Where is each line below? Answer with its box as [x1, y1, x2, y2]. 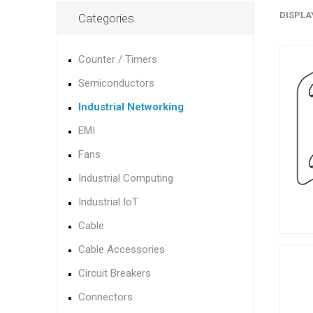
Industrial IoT [78, 196, 138, 208]
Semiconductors [78, 77, 154, 89]
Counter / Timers [78, 53, 157, 66]
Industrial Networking [78, 101, 184, 113]
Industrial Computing [78, 172, 173, 184]
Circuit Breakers [78, 267, 151, 279]
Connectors [78, 291, 133, 303]
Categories [78, 11, 134, 25]
